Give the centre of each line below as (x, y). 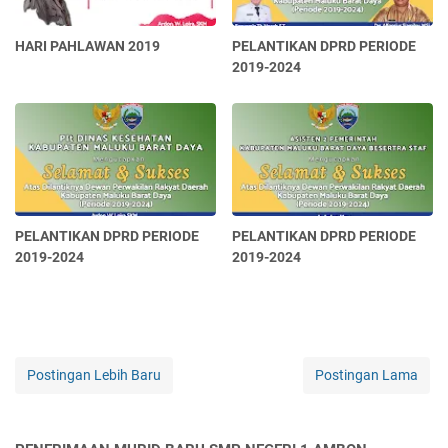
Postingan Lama (366, 375)
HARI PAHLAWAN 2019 (87, 46)
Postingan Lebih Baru (94, 375)
